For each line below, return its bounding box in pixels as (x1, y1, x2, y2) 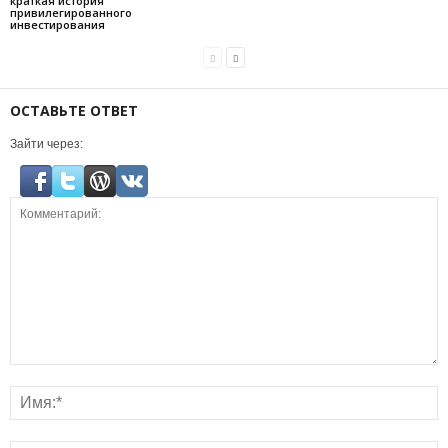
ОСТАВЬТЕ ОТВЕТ (10, 100, 138, 120)
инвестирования (10, 16, 105, 32)
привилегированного (10, 4, 132, 20)
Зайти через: (10, 136, 83, 151)
